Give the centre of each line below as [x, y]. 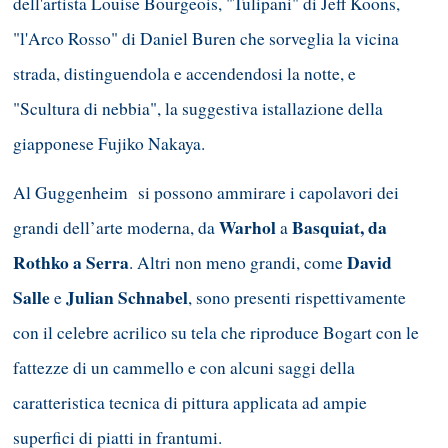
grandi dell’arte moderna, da [116, 227]
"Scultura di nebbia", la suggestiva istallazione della [198, 109]
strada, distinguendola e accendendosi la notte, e [187, 74]
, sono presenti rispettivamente [297, 297]
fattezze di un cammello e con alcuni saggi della [184, 367]
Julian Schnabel [127, 297]
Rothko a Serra [71, 262]
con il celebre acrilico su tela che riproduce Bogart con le [216, 332]
